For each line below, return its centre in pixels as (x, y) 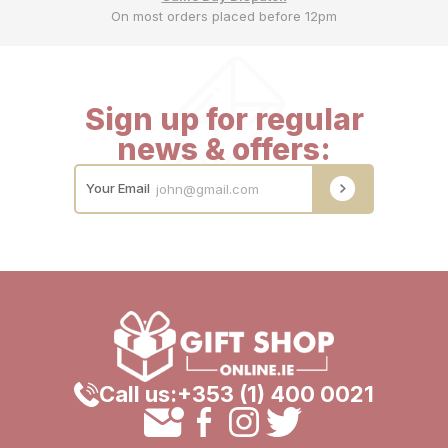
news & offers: (224, 148)
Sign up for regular (224, 118)
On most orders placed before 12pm (224, 16)
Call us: (138, 394)
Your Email (118, 188)
